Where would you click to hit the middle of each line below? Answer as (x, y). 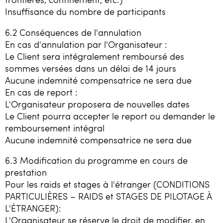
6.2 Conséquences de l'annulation (73, 32)
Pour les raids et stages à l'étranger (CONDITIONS (107, 184)
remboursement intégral (55, 128)
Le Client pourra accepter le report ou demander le (110, 116)
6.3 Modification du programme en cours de (96, 161)
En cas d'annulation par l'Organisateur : (86, 44)
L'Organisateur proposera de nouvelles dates (97, 104)
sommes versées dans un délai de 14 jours (91, 68)
